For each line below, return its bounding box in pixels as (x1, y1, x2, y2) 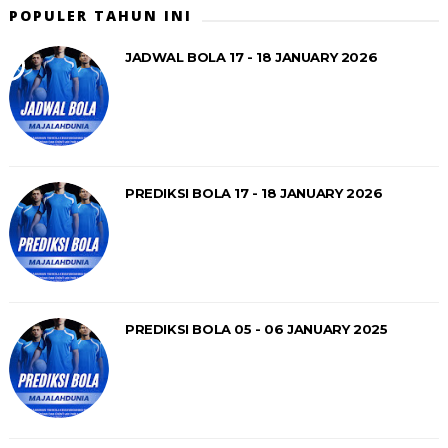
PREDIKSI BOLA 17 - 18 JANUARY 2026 (124, 184, 383, 201)
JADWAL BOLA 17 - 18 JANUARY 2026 (124, 48, 378, 65)
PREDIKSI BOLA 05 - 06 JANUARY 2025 (124, 320, 388, 337)
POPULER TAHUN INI (8, 5, 192, 25)
